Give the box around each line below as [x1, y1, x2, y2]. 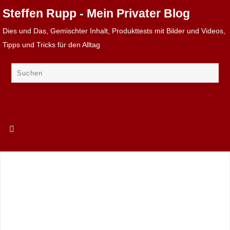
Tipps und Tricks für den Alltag [3, 41, 100, 49]
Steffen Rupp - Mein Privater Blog [3, 7, 190, 20]
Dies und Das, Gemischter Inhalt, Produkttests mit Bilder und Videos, [3, 27, 225, 35]
